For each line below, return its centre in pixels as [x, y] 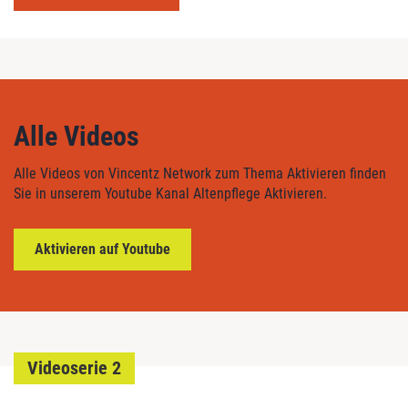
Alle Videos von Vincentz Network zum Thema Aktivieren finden [200, 173]
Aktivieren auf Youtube [102, 249]
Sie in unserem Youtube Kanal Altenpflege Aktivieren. [170, 193]
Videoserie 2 [74, 367]
